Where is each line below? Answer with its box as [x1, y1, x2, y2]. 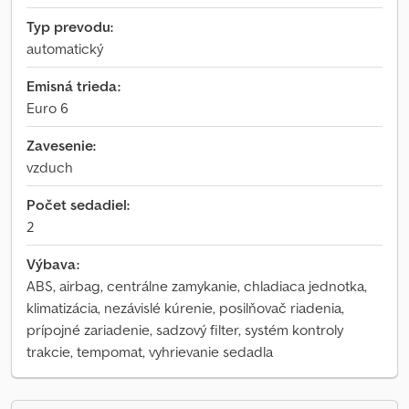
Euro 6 [26, 99, 68, 117]
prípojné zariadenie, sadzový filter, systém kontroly [26, 320, 343, 339]
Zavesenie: [26, 136, 96, 154]
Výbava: [26, 255, 79, 273]
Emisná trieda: [26, 77, 121, 95]
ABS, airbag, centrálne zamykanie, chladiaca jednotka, [26, 277, 367, 295]
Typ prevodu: [26, 17, 113, 36]
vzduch [26, 158, 73, 176]
